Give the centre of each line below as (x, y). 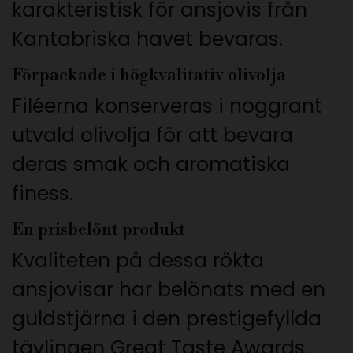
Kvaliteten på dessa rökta (138, 261)
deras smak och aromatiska (151, 165)
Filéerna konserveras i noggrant (167, 106)
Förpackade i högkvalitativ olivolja (149, 76)
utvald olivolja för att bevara (152, 136)
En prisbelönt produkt (98, 230)
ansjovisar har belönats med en (169, 290)
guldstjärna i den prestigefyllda (167, 319)
